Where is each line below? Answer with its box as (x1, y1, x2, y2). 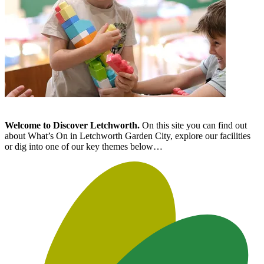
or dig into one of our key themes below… (5, 141, 163, 152)
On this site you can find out (140, 120, 247, 131)
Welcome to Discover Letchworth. (5, 120, 140, 131)
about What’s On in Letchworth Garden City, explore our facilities (5, 131, 250, 141)
